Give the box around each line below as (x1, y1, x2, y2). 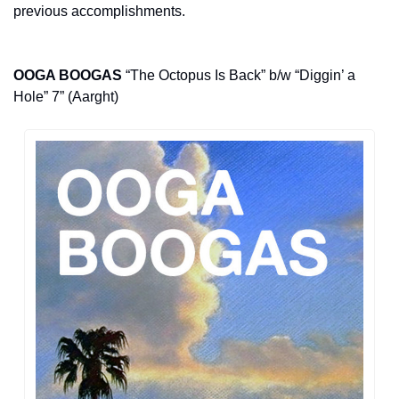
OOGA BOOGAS (13, 67, 122, 83)
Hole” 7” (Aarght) (13, 88, 118, 104)
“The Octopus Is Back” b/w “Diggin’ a (122, 67, 355, 83)
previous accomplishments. (13, 3, 185, 19)
